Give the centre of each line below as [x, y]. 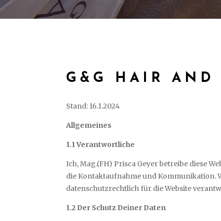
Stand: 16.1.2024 [93, 106]
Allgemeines [89, 126]
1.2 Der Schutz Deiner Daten [116, 208]
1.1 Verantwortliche [101, 145]
